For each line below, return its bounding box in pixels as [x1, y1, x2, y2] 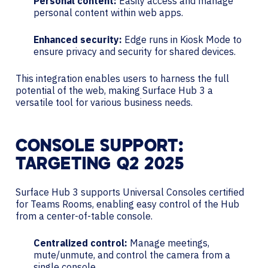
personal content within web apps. [33, 6, 183, 19]
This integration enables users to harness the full [16, 72, 229, 84]
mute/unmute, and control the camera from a [33, 248, 230, 261]
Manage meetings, [127, 236, 209, 249]
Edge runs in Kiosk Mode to [122, 33, 242, 45]
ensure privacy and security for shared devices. [33, 45, 236, 57]
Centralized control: [33, 236, 127, 249]
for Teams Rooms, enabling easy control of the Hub [16, 197, 239, 210]
